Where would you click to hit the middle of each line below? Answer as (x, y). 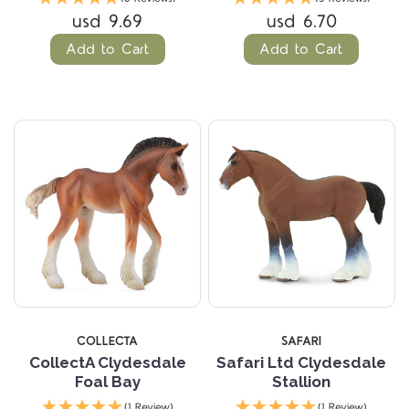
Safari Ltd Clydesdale (302, 362)
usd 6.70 (301, 22)
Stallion (302, 381)
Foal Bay (107, 381)
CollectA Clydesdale (107, 362)
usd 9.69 (108, 22)
